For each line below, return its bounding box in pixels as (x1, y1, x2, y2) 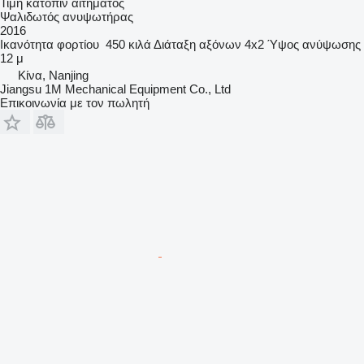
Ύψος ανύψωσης (267, 37, 361, 51)
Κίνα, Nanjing (18, 67, 89, 82)
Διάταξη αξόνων (154, 37, 241, 51)
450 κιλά (106, 37, 151, 51)
